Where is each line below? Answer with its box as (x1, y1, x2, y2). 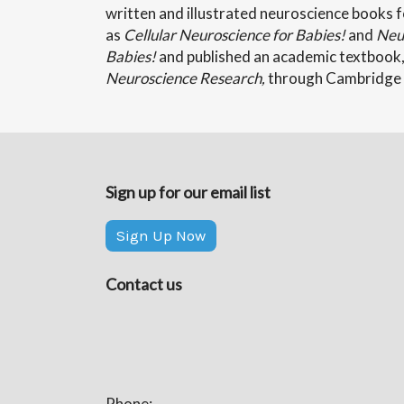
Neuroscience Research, (106, 69, 268, 87)
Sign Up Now (116, 226, 206, 244)
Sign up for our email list (106, 182, 271, 202)
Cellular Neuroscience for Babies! (124, 25, 345, 44)
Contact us (106, 274, 182, 294)
